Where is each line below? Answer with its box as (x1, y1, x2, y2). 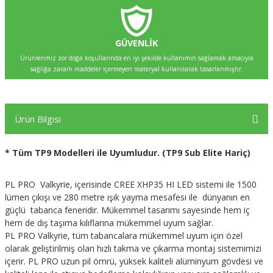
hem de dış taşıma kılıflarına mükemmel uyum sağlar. (5, 217, 213, 229)
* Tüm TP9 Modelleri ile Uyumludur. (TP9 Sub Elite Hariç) (5, 147, 250, 158)
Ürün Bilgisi (15, 112, 61, 125)
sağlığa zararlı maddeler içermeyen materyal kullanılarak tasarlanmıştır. (30, 65, 243, 73)
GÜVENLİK (115, 37, 158, 49)
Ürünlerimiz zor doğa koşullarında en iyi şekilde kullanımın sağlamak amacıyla (19, 54, 253, 62)
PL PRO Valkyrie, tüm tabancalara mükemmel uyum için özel (5, 230, 243, 241)
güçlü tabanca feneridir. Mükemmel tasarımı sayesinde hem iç (5, 204, 250, 216)
